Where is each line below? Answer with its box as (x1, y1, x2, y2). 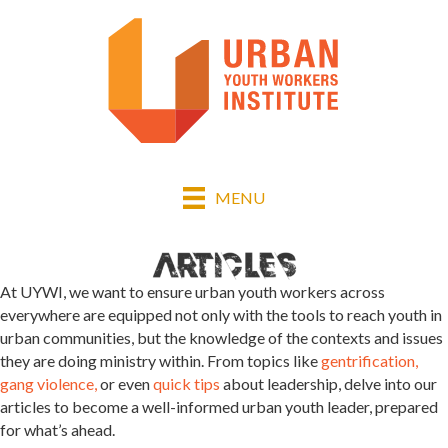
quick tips (150, 373, 220, 393)
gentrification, (318, 350, 418, 370)
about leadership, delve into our (220, 373, 437, 393)
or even (97, 373, 150, 393)
